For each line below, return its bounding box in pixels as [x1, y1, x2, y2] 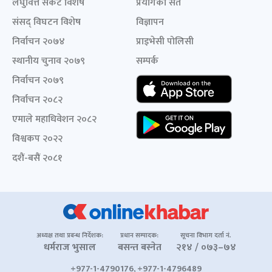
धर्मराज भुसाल [43, 239, 96, 256]
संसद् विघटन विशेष [12, 14, 81, 30]
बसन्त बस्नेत [117, 239, 161, 256]
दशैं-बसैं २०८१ [12, 150, 63, 166]
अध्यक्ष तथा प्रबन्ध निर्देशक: [36, 230, 103, 241]
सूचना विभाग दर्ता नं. [180, 230, 231, 241]
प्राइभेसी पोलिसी [136, 33, 194, 50]
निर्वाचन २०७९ [12, 72, 64, 89]
